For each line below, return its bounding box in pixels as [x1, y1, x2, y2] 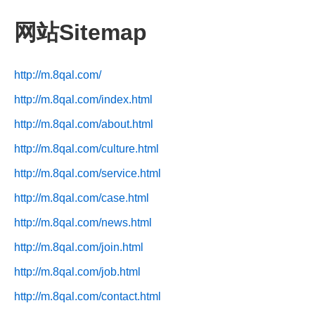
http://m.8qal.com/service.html [14, 167, 161, 179]
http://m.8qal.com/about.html [14, 117, 153, 130]
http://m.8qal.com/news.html [14, 216, 152, 229]
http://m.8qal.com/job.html [14, 265, 141, 278]
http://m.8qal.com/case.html [14, 191, 149, 204]
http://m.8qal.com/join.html [14, 240, 143, 253]
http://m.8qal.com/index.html [14, 93, 153, 105]
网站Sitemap [14, 20, 147, 46]
